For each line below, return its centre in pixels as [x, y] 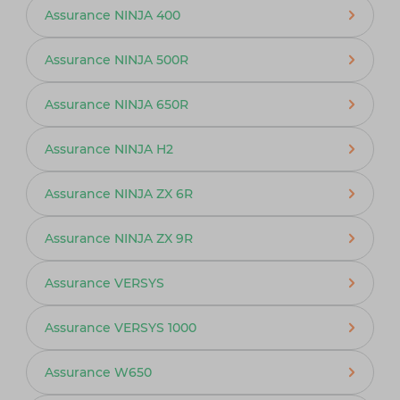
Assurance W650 [98, 372]
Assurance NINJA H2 [108, 149]
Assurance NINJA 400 [112, 15]
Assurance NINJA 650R [116, 104]
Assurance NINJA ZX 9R [118, 238]
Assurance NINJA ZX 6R [118, 193]
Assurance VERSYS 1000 [120, 327]
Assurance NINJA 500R [116, 59]
